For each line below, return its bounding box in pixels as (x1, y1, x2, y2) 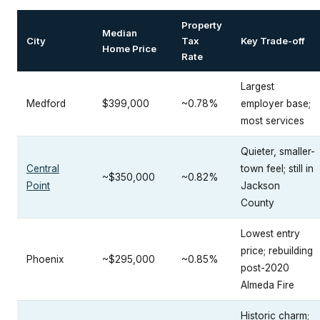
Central (26, 163, 59, 175)
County (241, 197, 274, 209)
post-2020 (241, 262, 289, 274)
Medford (26, 98, 66, 110)
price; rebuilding (241, 245, 313, 257)
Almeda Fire (241, 279, 294, 291)
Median (102, 27, 137, 39)
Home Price (102, 43, 156, 55)
